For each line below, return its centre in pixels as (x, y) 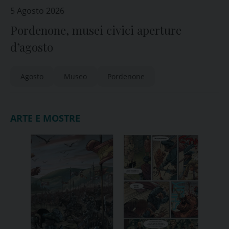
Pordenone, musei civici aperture (96, 30)
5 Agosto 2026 (37, 11)
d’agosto (32, 47)
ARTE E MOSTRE (45, 118)
